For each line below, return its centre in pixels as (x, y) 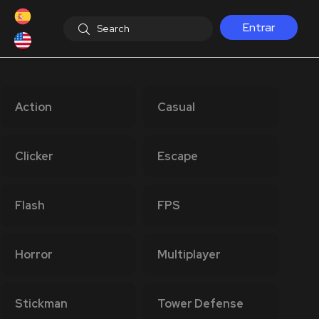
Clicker (34, 156)
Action (33, 107)
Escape (178, 156)
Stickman (41, 304)
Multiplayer (189, 255)
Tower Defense (200, 304)
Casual (176, 107)
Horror (34, 255)
